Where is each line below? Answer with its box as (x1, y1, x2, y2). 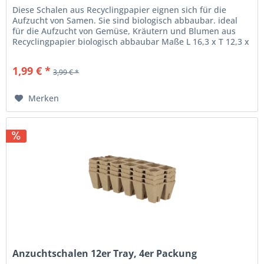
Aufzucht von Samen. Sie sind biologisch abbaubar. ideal (12, 14, 238, 26)
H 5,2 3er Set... (12, 46, 70, 58)
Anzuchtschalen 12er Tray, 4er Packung (12, 246, 197, 260)
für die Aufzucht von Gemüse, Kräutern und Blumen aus (12, 25, 236, 37)
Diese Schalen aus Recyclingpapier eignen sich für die (12, 4, 227, 15)
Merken (28, 92, 60, 104)
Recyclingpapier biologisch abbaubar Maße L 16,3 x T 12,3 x (12, 35, 250, 47)
